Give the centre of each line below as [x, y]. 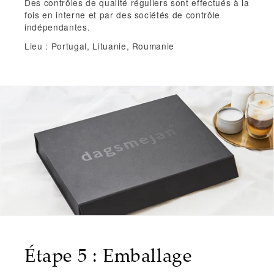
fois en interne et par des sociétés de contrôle [123, 14]
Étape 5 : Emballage [108, 255]
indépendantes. [57, 27]
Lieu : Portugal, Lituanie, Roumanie [100, 46]
